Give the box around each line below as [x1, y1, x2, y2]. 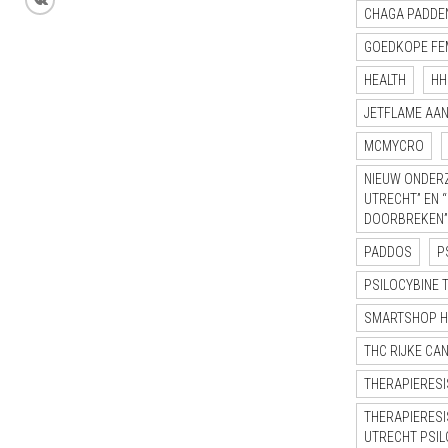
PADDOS [364, 243, 412, 260]
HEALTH [364, 71, 406, 88]
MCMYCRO [364, 137, 424, 154]
